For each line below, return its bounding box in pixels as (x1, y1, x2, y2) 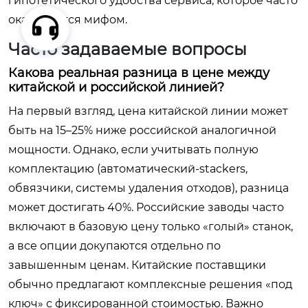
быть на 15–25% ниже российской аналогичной (8, 124, 276, 137)
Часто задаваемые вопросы (8, 39, 247, 59)
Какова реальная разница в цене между (8, 65, 269, 80)
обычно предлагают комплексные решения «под (8, 278, 292, 291)
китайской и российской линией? (8, 80, 224, 95)
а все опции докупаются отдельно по (8, 239, 221, 252)
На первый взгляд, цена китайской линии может (8, 104, 288, 118)
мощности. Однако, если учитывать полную (8, 143, 258, 156)
